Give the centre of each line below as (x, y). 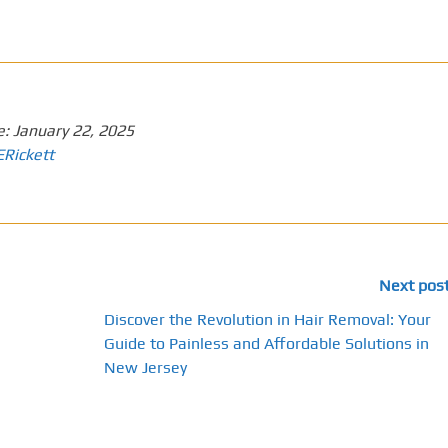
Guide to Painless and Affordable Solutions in (267, 343)
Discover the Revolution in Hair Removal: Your (268, 319)
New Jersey (146, 367)
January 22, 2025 (74, 130)
